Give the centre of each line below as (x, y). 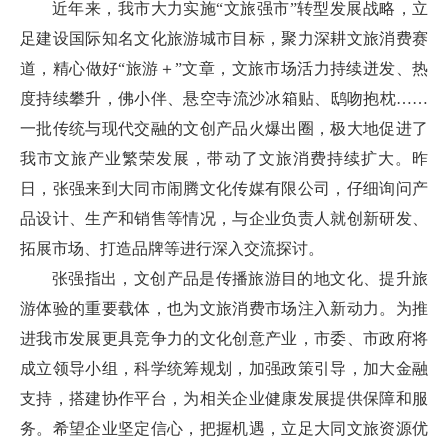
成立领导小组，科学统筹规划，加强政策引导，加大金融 (224, 368)
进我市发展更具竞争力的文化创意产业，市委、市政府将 (224, 338)
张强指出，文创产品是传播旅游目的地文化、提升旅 (240, 278)
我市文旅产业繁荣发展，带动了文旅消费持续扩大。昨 (224, 158)
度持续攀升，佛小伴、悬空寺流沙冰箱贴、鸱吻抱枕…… (224, 98)
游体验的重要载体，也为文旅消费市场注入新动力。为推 (224, 308)
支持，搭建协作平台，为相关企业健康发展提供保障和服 (224, 398)
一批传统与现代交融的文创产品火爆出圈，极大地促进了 (224, 128)
